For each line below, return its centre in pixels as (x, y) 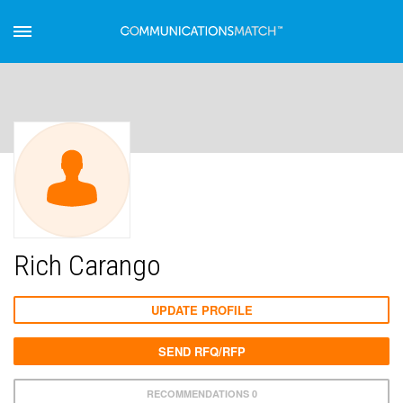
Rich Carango (87, 265)
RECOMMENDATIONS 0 (201, 394)
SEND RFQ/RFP (201, 351)
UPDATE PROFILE (201, 310)
